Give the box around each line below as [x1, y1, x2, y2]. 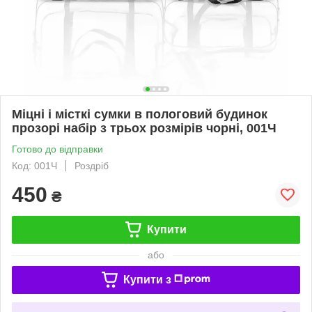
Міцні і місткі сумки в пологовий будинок [12, 107, 267, 121]
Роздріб [75, 159, 109, 171]
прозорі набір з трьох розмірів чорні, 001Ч [12, 120, 276, 135]
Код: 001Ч [12, 159, 57, 171]
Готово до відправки [12, 143, 103, 155]
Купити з [123, 273, 171, 286]
